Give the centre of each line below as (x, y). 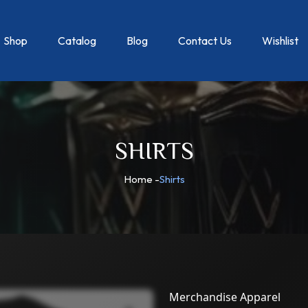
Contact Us (205, 41)
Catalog (77, 41)
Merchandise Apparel (225, 297)
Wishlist (280, 41)
